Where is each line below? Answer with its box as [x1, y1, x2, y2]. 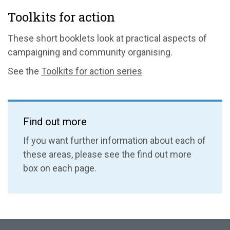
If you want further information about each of [23, 135, 206, 146]
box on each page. [23, 162, 97, 174]
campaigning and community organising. [8, 46, 172, 57]
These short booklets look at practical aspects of [8, 32, 207, 44]
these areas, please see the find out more [23, 148, 191, 160]
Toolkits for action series [41, 65, 142, 76]
